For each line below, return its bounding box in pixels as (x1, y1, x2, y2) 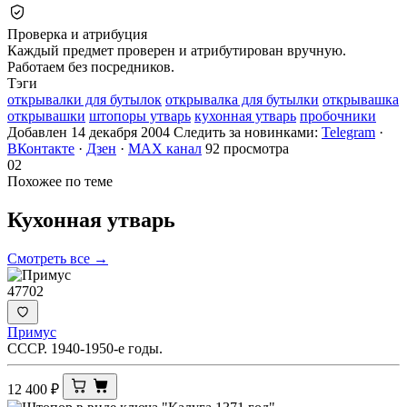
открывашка (323, 91, 399, 107)
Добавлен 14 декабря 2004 (7, 124, 170, 140)
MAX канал (128, 140, 202, 156)
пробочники (300, 107, 376, 124)
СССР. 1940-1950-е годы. (7, 340, 163, 356)
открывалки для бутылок (7, 91, 162, 107)
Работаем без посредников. (7, 58, 174, 74)
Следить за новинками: (174, 124, 322, 140)
